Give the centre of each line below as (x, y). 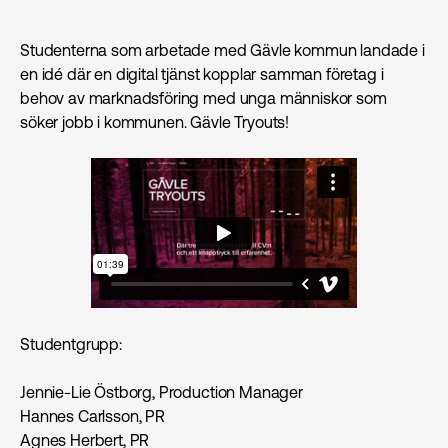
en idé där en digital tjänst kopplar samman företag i (202, 74)
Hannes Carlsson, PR (92, 416)
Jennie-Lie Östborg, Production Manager (161, 392)
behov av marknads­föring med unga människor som (203, 98)
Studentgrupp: (71, 344)
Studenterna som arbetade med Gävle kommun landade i (222, 50)
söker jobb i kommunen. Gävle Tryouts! (155, 122)
